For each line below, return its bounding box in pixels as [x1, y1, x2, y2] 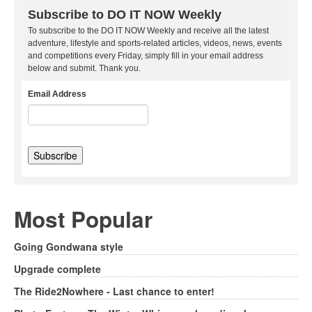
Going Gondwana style [14, 239, 123, 253]
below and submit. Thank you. [28, 63, 141, 73]
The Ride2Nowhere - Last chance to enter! [14, 283, 214, 298]
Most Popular [14, 203, 153, 235]
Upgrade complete [14, 261, 101, 276]
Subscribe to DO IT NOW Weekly [28, 7, 221, 22]
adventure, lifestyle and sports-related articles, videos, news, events [28, 38, 282, 48]
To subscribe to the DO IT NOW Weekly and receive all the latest [28, 25, 269, 36]
